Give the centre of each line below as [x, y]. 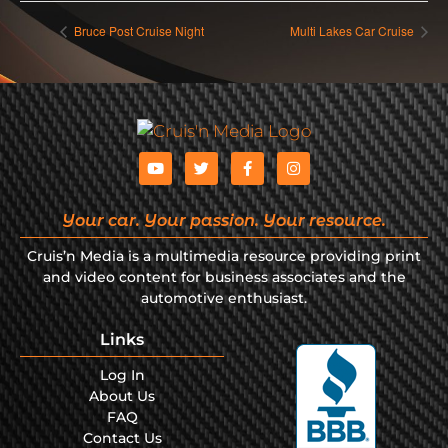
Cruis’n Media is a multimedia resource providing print [224, 256]
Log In [122, 375]
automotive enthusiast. [224, 298]
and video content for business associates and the [224, 277]
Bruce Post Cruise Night [137, 31]
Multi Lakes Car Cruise [353, 31]
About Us [122, 396]
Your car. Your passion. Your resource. [224, 221]
